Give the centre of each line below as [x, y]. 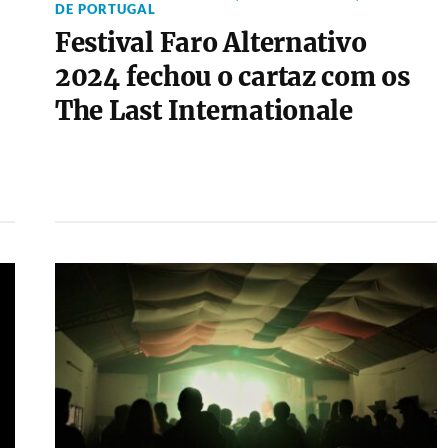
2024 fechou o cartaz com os [232, 77]
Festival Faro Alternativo [210, 43]
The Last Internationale [203, 111]
